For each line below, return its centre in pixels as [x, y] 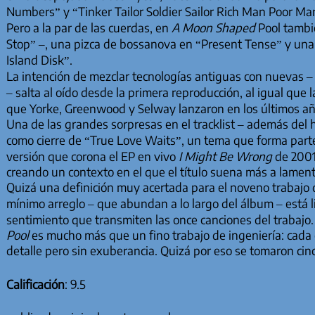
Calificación [35, 284]
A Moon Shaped [214, 28]
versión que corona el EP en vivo [92, 156]
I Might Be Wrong [225, 156]
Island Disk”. [39, 60]
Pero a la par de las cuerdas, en [89, 28]
